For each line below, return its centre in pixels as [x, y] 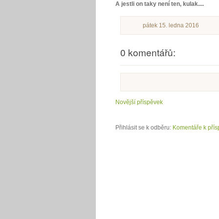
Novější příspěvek [139, 102]
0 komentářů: [148, 52]
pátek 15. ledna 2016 [171, 25]
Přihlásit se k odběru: [144, 128]
